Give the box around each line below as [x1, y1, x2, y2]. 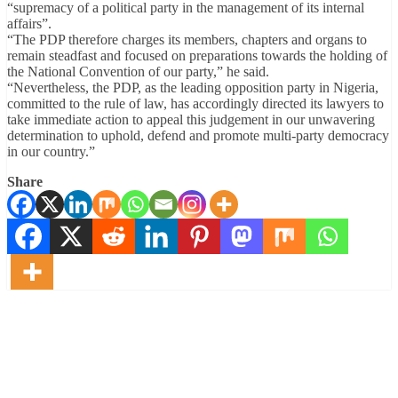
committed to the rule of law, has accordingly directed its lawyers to [7, 96, 384, 112]
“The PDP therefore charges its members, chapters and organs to [7, 32, 367, 48]
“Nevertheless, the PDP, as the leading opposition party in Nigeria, [7, 80, 378, 96]
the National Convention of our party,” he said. [7, 64, 269, 80]
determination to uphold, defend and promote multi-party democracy [7, 128, 389, 144]
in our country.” [7, 144, 95, 160]
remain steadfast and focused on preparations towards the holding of [7, 48, 387, 64]
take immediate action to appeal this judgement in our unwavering [7, 112, 375, 128]
